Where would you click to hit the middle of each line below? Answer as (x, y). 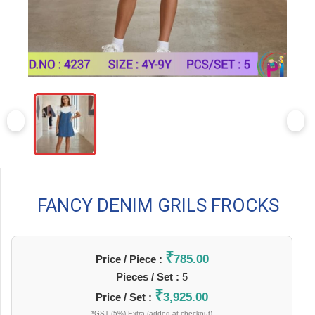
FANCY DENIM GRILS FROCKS (158, 206)
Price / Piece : (130, 259)
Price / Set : (125, 297)
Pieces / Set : (149, 277)
